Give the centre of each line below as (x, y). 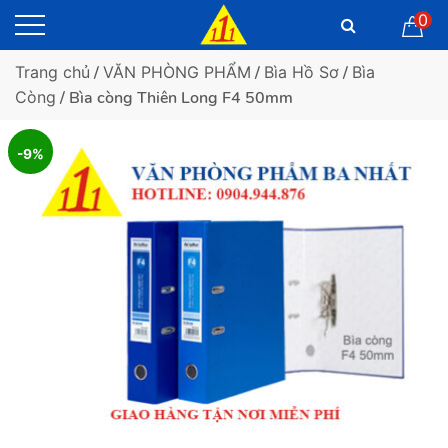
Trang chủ (52, 72)
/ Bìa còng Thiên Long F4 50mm (174, 98)
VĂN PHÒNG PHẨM (177, 72)
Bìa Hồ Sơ (301, 72)
